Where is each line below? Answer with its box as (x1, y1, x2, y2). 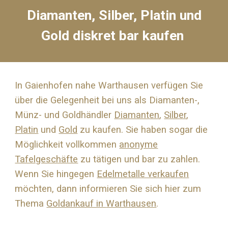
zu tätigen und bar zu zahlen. (78, 154, 201, 165)
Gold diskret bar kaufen (41, 27, 187, 44)
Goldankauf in (46, 198, 106, 209)
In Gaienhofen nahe (15, 80, 99, 91)
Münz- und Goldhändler (15, 109, 115, 121)
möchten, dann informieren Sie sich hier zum (15, 183, 202, 194)
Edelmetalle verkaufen (97, 168, 189, 180)
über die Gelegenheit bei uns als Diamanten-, (15, 95, 200, 106)
